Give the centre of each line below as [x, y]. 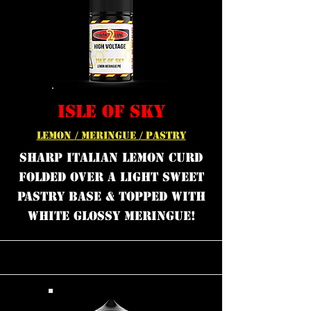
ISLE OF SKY [111, 111]
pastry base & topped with [111, 196]
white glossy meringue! [111, 216]
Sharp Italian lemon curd [111, 158]
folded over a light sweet [111, 177]
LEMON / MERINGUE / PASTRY [111, 135]
